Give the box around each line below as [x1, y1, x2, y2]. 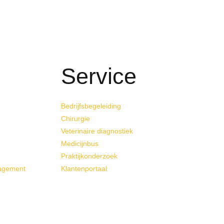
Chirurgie [61, 114, 90, 123]
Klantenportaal [61, 164, 107, 173]
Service [61, 63, 136, 89]
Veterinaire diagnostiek [61, 127, 133, 135]
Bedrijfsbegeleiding [61, 102, 121, 110]
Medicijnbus [61, 139, 98, 148]
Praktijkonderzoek [61, 152, 117, 160]
